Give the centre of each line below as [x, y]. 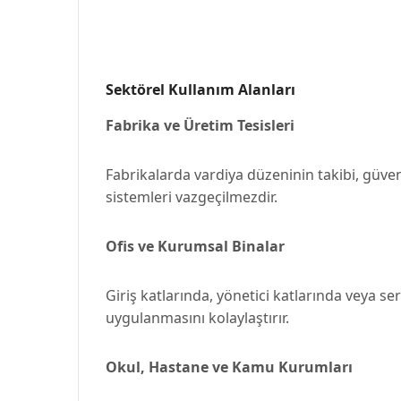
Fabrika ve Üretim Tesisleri [200, 125]
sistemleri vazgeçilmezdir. [192, 197]
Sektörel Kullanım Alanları [200, 90]
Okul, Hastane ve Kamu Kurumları [229, 367]
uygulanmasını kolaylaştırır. [197, 318]
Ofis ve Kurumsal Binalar [195, 246]
